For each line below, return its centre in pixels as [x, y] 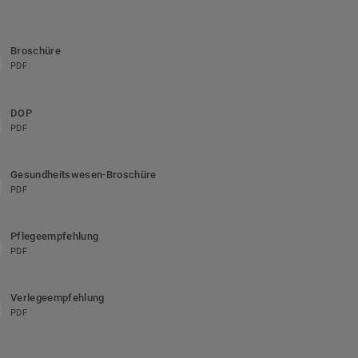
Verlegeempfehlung [57, 297]
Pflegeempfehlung [54, 236]
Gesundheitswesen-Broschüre [83, 174]
